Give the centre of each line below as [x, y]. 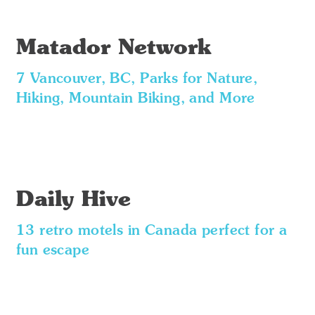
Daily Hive [73, 200]
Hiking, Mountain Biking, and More [135, 99]
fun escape [53, 251]
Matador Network [114, 49]
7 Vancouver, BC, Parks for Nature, [137, 79]
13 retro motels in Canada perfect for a [152, 231]
